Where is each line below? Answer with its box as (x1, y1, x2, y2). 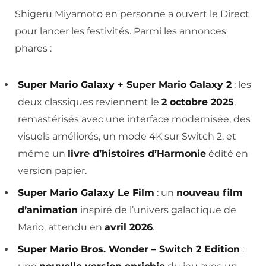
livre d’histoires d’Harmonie (68, 147, 206, 159)
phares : (15, 42, 52, 54)
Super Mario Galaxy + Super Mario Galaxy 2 (18, 78, 232, 90)
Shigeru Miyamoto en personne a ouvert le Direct (15, 8, 249, 20)
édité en (206, 147, 248, 159)
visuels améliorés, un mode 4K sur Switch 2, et (18, 130, 236, 142)
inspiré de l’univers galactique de (78, 204, 236, 216)
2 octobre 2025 (161, 96, 234, 107)
